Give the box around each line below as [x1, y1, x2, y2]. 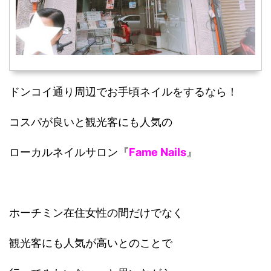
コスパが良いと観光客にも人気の [9, 115, 172, 128]
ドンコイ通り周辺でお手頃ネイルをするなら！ [9, 85, 238, 98]
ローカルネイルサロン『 [9, 145, 129, 158]
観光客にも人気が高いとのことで [9, 236, 172, 249]
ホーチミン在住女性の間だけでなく [9, 206, 183, 219]
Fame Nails [129, 145, 186, 158]
